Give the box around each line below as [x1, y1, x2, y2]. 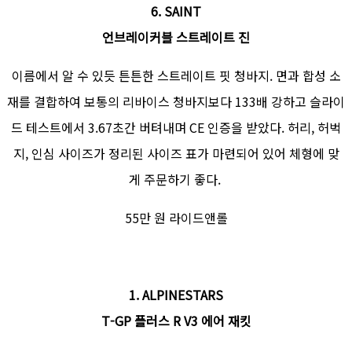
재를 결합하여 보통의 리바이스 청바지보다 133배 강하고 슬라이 [7, 92, 345, 112]
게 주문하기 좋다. [128, 170, 224, 189]
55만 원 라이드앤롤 [124, 208, 228, 228]
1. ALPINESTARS [129, 285, 223, 305]
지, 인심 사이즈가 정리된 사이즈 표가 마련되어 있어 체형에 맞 [13, 144, 339, 163]
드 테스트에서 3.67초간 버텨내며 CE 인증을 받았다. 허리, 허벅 [11, 118, 341, 137]
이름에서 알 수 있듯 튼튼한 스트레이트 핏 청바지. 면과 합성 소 [11, 66, 341, 86]
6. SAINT [151, 2, 201, 21]
